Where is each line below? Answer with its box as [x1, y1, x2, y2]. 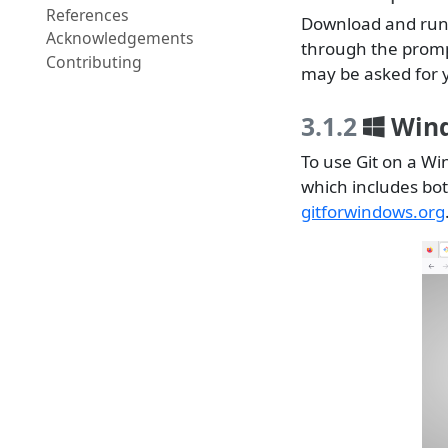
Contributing [45, 51, 142, 74]
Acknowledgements [45, 27, 194, 50]
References [45, 3, 129, 26]
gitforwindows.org [301, 200, 445, 224]
